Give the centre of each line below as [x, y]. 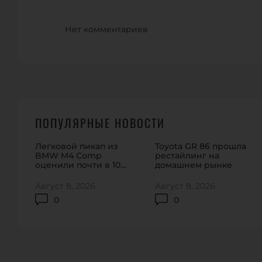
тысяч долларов [70, 175]
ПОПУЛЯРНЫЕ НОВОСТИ [100, 123]
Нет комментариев [107, 30]
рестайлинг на [187, 156]
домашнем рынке [194, 165]
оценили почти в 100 [80, 165]
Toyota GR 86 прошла [201, 146]
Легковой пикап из [77, 146]
